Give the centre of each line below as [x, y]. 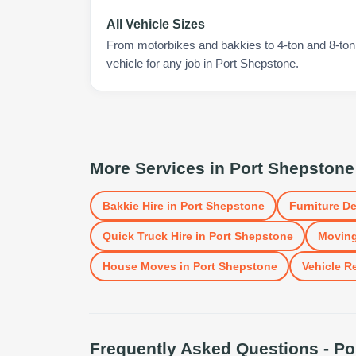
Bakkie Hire [133, 205]
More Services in [160, 168]
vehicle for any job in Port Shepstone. [203, 64]
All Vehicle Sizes [156, 24]
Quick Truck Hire [147, 236]
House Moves [139, 266]
